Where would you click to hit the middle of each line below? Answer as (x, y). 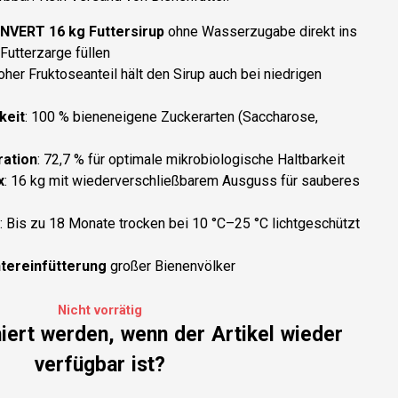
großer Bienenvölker (173, 266)
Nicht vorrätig (99, 310)
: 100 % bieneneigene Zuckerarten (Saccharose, (171, 117)
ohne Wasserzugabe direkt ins (263, 32)
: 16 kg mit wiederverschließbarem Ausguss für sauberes (182, 181)
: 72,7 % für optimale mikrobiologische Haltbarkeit (191, 159)
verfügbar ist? (99, 365)
